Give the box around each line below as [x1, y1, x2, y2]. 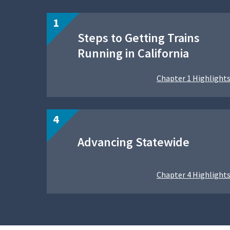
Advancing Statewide [78, 134, 189, 150]
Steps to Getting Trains [78, 30, 200, 46]
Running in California [78, 45, 189, 62]
